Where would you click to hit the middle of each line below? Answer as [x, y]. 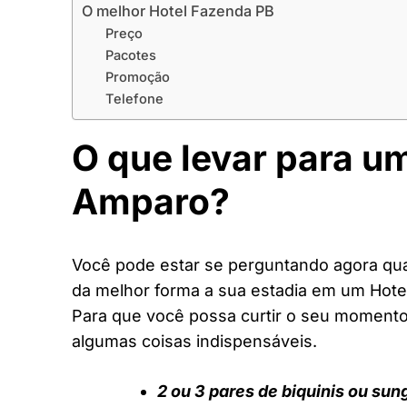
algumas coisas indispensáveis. [194, 342]
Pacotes [130, 55]
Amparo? [151, 201]
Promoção [137, 77]
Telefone [134, 99]
